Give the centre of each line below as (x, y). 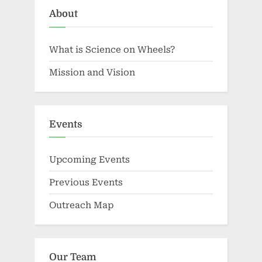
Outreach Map (81, 206)
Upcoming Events (89, 160)
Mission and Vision (92, 72)
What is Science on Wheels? (112, 49)
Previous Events (86, 183)
